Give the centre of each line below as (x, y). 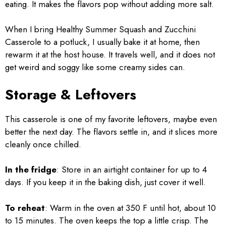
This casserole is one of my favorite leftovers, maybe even (111, 119)
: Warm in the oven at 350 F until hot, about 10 (130, 208)
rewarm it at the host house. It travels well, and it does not (110, 55)
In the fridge (31, 170)
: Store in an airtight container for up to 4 (132, 170)
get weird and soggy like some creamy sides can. (95, 67)
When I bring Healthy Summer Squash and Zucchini (100, 30)
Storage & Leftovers (71, 94)
